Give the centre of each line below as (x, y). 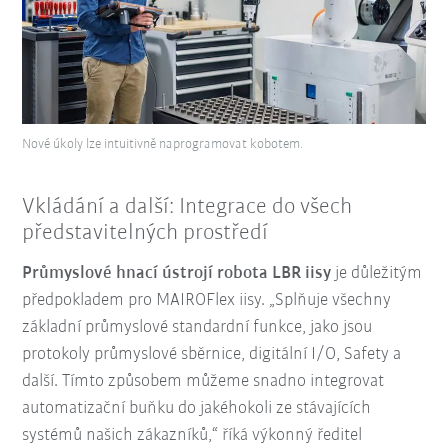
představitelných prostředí (145, 233)
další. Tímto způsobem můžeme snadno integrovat (203, 381)
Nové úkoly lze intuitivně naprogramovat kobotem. (163, 144)
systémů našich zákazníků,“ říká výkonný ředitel (192, 435)
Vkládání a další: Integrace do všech (187, 207)
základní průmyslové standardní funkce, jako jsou (197, 327)
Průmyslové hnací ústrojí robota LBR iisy (177, 273)
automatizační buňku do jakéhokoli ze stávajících (197, 408)
